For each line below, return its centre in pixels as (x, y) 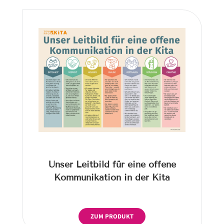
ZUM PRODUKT (112, 216)
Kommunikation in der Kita (112, 177)
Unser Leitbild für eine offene (112, 164)
